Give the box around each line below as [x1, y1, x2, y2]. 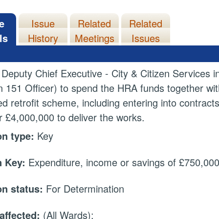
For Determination [46, 181, 125, 196]
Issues [131, 31, 160, 45]
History [28, 31, 59, 45]
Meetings [75, 31, 115, 45]
